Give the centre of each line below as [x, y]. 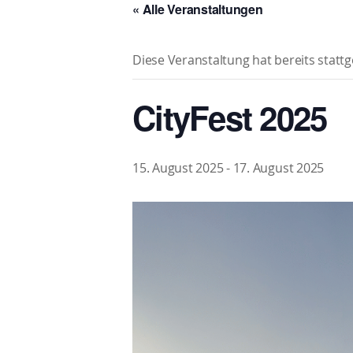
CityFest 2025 [230, 117]
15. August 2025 [178, 168]
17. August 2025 [279, 168]
